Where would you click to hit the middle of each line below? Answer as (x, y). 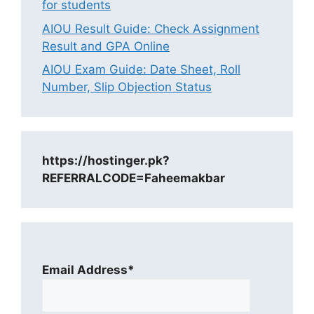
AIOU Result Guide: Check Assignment (151, 28)
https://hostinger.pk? (106, 161)
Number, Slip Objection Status (127, 87)
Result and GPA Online (106, 46)
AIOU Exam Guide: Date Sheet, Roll (141, 70)
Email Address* (88, 269)
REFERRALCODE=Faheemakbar (134, 178)
